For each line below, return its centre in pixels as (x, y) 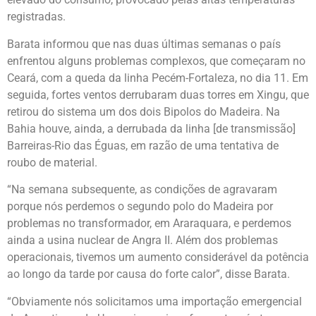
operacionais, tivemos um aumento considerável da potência (158, 257)
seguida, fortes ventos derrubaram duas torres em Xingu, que (158, 95)
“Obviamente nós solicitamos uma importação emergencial (154, 301)
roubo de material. (52, 162)
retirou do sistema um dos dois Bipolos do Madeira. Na (144, 111)
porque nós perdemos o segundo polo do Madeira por (140, 207)
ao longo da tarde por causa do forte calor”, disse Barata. (148, 274)
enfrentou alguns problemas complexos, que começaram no (156, 61)
